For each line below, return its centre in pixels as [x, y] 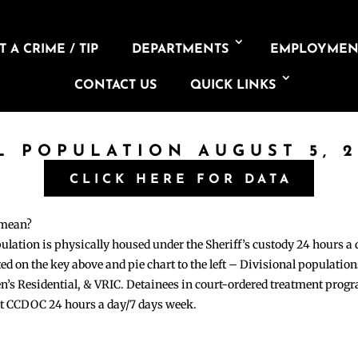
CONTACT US [115, 86]
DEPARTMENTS [181, 50]
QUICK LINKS [233, 86]
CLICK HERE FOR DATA [181, 179]
